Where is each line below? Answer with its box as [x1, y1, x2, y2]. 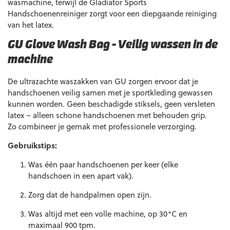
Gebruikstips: [8, 140, 57, 151]
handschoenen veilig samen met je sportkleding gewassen [8, 87, 213, 98]
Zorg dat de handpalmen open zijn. [28, 189, 151, 200]
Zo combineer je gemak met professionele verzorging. [8, 121, 197, 132]
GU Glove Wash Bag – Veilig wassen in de [8, 40, 218, 51]
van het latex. [8, 19, 54, 30]
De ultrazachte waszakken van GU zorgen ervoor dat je [8, 75, 198, 87]
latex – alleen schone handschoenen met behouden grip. [8, 109, 207, 121]
